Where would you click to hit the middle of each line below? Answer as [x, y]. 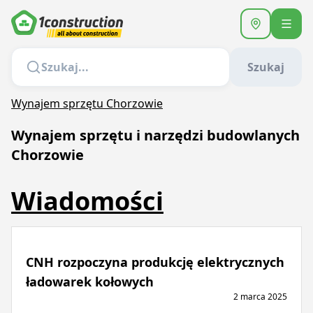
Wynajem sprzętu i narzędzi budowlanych [155, 135]
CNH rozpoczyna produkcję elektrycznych [155, 262]
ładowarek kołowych [90, 282]
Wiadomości [87, 201]
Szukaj [266, 67]
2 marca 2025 [260, 297]
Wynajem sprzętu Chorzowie [87, 103]
